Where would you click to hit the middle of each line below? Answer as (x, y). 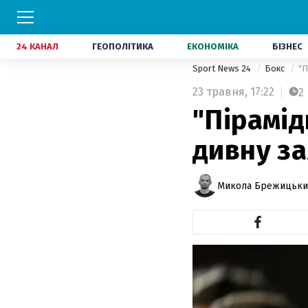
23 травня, (220, 92)
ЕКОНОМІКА (213, 46)
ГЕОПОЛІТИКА (123, 46)
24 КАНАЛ (37, 46)
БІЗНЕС (287, 46)
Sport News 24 (223, 68)
